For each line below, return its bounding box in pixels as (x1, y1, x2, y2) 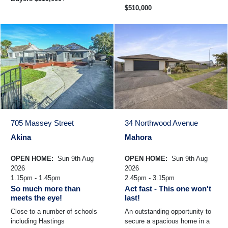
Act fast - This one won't (125, 184, 211, 193)
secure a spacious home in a (125, 217, 210, 225)
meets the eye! (11, 193, 62, 202)
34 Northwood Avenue (125, 118, 198, 127)
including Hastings (11, 217, 65, 225)
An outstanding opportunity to (125, 207, 211, 215)
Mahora (125, 132, 152, 141)
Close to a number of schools (11, 207, 97, 215)
